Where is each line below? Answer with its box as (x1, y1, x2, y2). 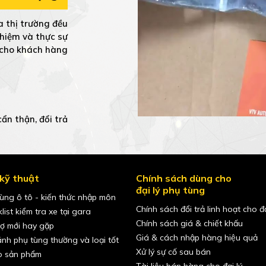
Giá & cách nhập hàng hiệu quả (136, 232, 258, 243)
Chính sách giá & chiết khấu (136, 218, 243, 229)
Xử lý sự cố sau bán (136, 246, 211, 258)
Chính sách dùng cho (136, 172, 232, 185)
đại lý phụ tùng (136, 184, 205, 197)
